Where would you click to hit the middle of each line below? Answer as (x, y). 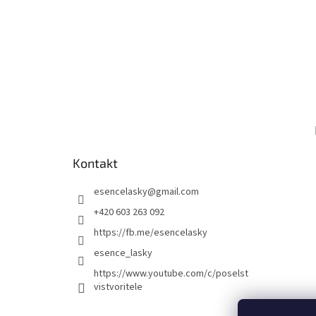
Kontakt (95, 163)
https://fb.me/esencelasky (151, 233)
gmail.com (177, 192)
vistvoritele (118, 287)
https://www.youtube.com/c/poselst (171, 274)
